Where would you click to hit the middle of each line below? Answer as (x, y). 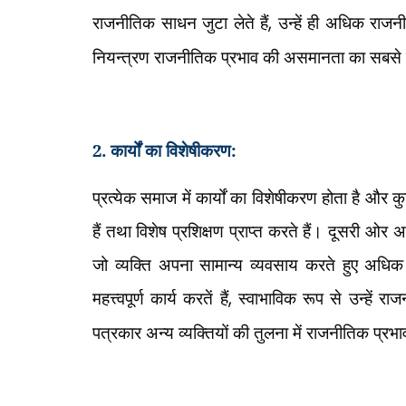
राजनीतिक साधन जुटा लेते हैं (181, 22)
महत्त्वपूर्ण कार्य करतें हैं (160, 298)
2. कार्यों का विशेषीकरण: (167, 150)
